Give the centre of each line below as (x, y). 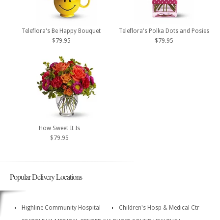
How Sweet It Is (59, 128)
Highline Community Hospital (61, 207)
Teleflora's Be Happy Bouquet (61, 31)
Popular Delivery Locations (46, 176)
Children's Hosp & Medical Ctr (159, 207)
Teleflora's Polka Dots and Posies (164, 31)
